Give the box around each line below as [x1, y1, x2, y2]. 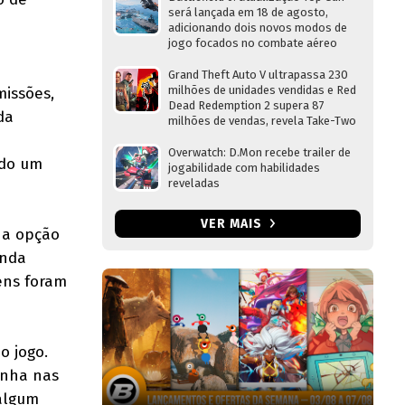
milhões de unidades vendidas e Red [168, 83, 356, 97]
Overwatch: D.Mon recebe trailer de [168, 146, 351, 159]
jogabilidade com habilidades [168, 161, 320, 174]
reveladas [168, 176, 220, 190]
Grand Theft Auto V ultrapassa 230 [168, 68, 348, 81]
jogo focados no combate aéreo [168, 36, 337, 50]
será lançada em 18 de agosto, [168, 5, 328, 19]
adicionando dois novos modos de [168, 21, 347, 34]
